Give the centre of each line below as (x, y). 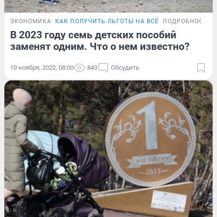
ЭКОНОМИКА (31, 22)
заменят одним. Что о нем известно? (100, 47)
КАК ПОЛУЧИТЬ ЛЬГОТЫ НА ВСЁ (107, 22)
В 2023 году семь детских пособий (93, 35)
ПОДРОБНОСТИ (187, 22)
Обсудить (125, 68)
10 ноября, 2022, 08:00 (42, 68)
